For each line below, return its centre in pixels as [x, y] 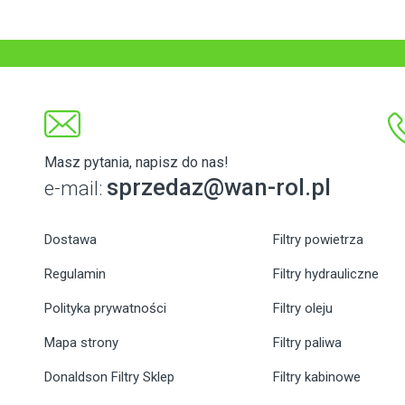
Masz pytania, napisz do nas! [137, 163]
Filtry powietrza [319, 240]
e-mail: [75, 189]
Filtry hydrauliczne [326, 274]
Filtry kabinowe [317, 377]
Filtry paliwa [308, 343]
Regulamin [75, 274]
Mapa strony [81, 343]
